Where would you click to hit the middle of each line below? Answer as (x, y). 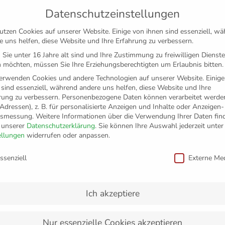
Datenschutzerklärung (61, 126)
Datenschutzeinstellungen (113, 14)
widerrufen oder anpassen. (67, 135)
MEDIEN (165, 132)
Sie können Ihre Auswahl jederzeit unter (161, 126)
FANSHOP (75, 132)
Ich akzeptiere (113, 193)
